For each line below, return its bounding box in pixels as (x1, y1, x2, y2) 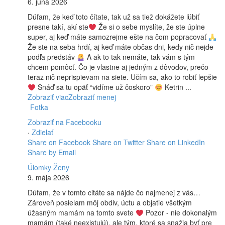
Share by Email (28, 147, 76, 158)
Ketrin (164, 82, 185, 92)
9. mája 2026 (28, 172, 69, 183)
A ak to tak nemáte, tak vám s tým (86, 52, 195, 62)
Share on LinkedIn (147, 137, 205, 148)
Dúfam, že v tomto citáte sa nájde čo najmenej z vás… (28, 187, 200, 198)
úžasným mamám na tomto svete (28, 207, 136, 218)
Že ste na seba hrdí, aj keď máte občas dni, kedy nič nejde (28, 42, 213, 52)
